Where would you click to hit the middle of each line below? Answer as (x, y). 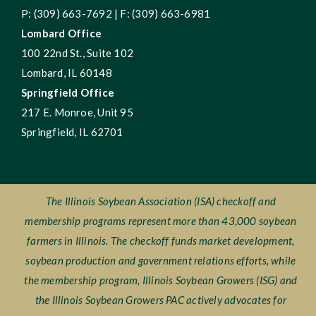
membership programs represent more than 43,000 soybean (161, 221)
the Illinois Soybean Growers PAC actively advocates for (161, 300)
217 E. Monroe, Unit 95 (77, 113)
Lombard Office (61, 34)
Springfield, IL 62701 (72, 132)
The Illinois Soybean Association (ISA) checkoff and (161, 201)
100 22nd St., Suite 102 (77, 53)
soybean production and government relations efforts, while (161, 261)
